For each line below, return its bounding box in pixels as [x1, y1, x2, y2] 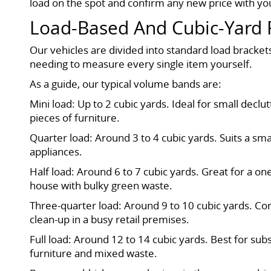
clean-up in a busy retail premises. [30, 212, 190, 226]
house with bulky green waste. [30, 178, 173, 192]
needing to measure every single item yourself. [30, 56, 253, 71]
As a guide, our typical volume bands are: [30, 76, 222, 91]
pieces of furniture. [30, 110, 120, 125]
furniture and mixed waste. [30, 246, 158, 260]
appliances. [30, 144, 83, 158]
